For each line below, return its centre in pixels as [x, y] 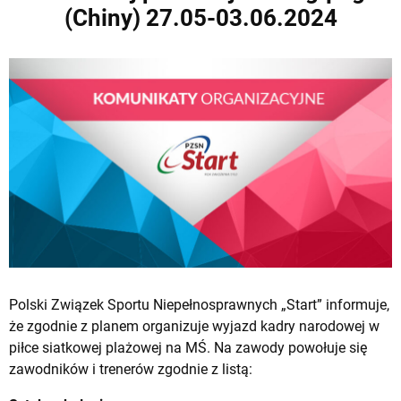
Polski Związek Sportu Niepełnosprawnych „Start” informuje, [199, 304]
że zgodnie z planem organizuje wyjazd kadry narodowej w [194, 326]
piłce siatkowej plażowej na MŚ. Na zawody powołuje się [188, 347]
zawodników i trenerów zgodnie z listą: [131, 369]
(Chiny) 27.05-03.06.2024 [200, 18]
